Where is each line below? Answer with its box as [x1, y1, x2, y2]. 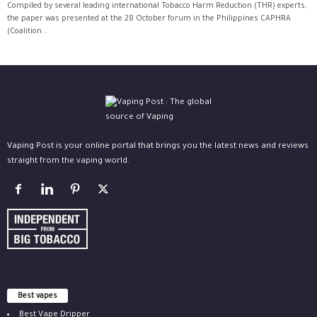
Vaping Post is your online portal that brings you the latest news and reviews [7, 142, 309, 152]
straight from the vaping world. [7, 157, 129, 167]
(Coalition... [7, 28, 48, 37]
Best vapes [18, 292, 57, 301]
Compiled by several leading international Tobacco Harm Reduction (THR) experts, [7, 2, 306, 11]
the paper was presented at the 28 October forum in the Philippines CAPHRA [7, 15, 291, 24]
